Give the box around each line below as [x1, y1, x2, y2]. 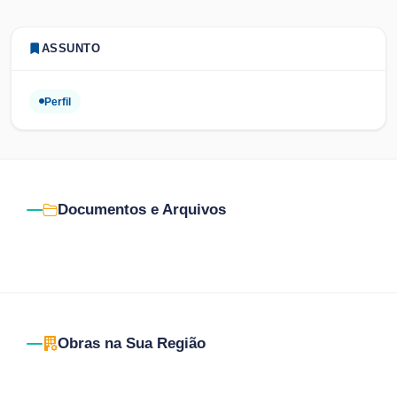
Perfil [44, 96, 72, 107]
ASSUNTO [41, 42, 101, 56]
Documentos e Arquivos [58, 201, 226, 219]
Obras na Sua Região [58, 335, 206, 353]
